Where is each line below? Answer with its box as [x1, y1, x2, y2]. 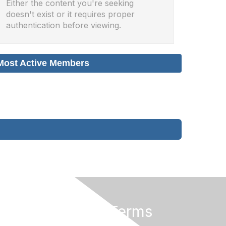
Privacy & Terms [36, 202, 152, 220]
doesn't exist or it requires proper [6, 9, 135, 19]
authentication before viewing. [6, 20, 122, 30]
